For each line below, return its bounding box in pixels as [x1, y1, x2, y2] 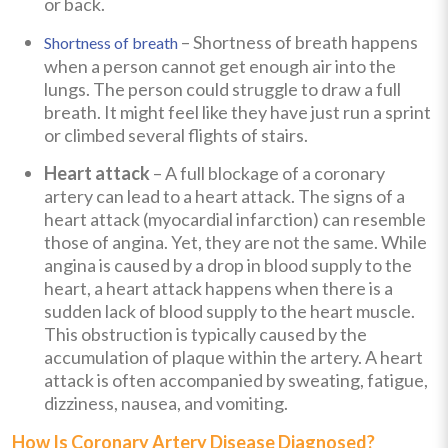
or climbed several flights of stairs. [44, 123, 308, 146]
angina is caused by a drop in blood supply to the [44, 253, 412, 276]
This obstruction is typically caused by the [44, 322, 367, 345]
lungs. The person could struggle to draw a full [44, 77, 401, 100]
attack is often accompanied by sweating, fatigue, [44, 368, 428, 391]
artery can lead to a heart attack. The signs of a [44, 184, 405, 207]
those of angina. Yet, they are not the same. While [44, 230, 427, 253]
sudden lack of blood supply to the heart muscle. [44, 299, 415, 322]
